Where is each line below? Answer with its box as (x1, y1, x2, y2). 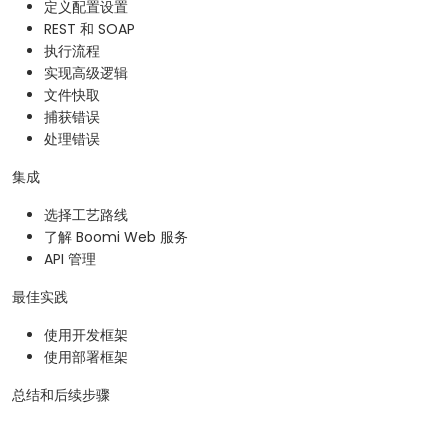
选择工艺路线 (44, 205, 128, 226)
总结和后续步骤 (12, 385, 110, 406)
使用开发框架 (44, 325, 128, 346)
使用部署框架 (44, 347, 128, 368)
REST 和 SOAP (44, 19, 135, 40)
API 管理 (44, 249, 96, 270)
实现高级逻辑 (44, 63, 128, 84)
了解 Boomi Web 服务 (44, 227, 188, 248)
